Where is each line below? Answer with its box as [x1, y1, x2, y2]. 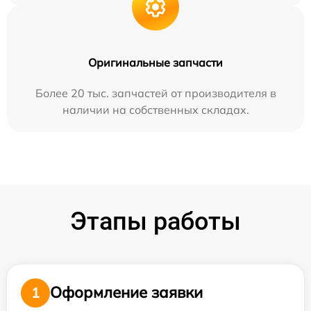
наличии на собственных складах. [62, 102, 249, 117]
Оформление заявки [50, 283, 203, 303]
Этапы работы [70, 206, 241, 236]
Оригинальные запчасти [88, 55, 223, 69]
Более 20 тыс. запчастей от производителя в [35, 85, 276, 100]
